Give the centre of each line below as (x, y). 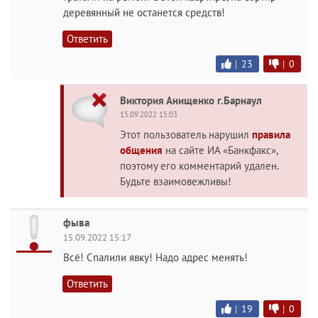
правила (271, 134)
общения (141, 150)
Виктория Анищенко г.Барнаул (191, 100)
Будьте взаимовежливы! (176, 181)
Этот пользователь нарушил (186, 134)
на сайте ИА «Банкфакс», (220, 150)
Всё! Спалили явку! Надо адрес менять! (155, 257)
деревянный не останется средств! (144, 12)
